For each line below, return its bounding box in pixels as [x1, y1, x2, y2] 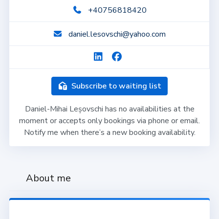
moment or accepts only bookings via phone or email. [19, 115, 200, 126]
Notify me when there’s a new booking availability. [23, 127, 196, 138]
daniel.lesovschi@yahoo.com [68, 28, 166, 40]
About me [23, 171, 71, 185]
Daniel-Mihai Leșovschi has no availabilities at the [24, 103, 195, 114]
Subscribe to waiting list [69, 80, 161, 91]
